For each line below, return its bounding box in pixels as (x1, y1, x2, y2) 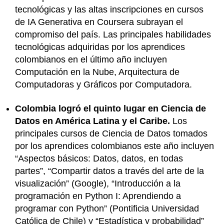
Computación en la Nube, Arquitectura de (15, 67, 179, 77)
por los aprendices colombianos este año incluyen (15, 140, 214, 151)
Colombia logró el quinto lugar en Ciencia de (15, 103, 206, 113)
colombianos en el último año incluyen (15, 54, 167, 65)
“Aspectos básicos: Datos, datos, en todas (15, 153, 183, 163)
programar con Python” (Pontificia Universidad (15, 203, 199, 213)
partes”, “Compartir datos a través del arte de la (15, 165, 204, 176)
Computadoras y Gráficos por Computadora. (15, 79, 192, 90)
